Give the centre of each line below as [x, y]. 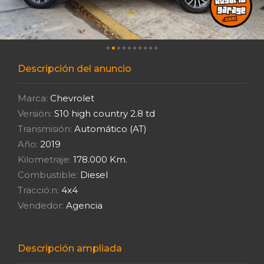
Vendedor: [41, 205]
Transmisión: [45, 128]
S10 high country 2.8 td [103, 113]
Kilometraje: [44, 159]
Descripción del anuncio [75, 68]
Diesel [93, 174]
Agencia [83, 205]
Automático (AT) [109, 128]
